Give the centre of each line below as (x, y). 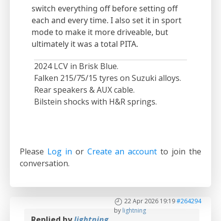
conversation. (45, 164)
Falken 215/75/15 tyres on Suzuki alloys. (108, 78)
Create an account (122, 152)
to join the (179, 152)
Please (34, 152)
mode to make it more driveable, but (100, 32)
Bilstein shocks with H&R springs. (95, 102)
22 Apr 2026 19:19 (150, 201)
